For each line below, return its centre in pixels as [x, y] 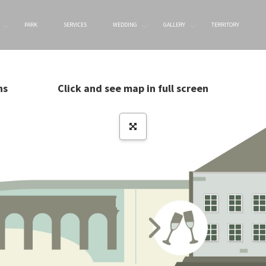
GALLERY [174, 25]
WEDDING [125, 25]
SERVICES [75, 25]
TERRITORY [225, 25]
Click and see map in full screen [133, 88]
